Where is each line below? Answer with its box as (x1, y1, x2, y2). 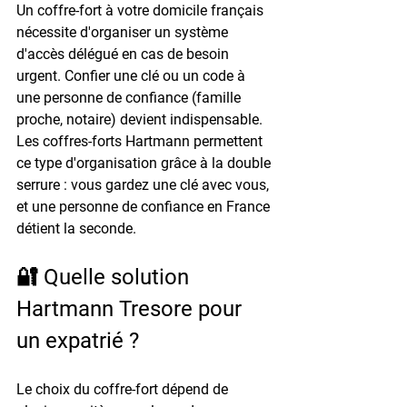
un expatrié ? (16, 327, 139, 353)
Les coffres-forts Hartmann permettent (16, 132, 266, 150)
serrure (16, 175, 60, 194)
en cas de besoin (118, 45, 233, 63)
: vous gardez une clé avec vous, (60, 175, 273, 194)
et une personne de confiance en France (16, 197, 273, 215)
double (227, 154, 274, 172)
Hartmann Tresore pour (16, 295, 247, 322)
